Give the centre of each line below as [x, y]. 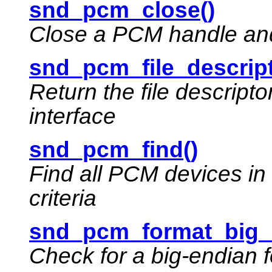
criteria [63, 199]
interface [73, 117]
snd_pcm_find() [114, 150]
